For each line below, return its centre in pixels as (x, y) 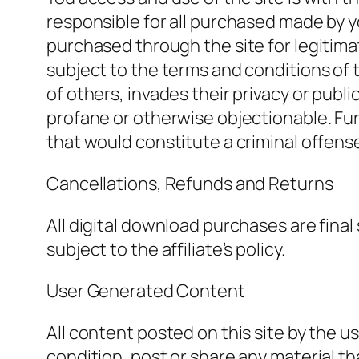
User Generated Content (146, 291)
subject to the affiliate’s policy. (166, 250)
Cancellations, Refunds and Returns (190, 184)
